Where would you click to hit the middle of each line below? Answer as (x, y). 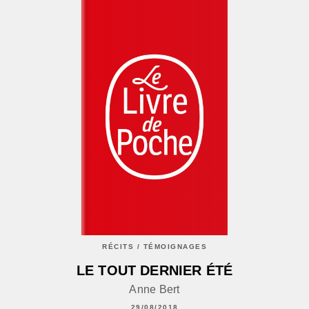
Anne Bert (154, 289)
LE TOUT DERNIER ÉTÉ (154, 270)
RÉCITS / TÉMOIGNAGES (154, 247)
